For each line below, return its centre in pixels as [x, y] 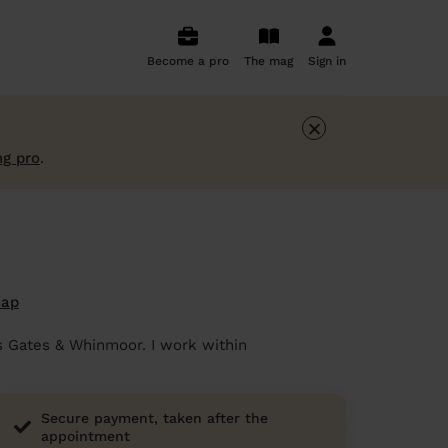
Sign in [327, 61]
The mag [268, 61]
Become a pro [188, 61]
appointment [85, 436]
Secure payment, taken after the [154, 418]
